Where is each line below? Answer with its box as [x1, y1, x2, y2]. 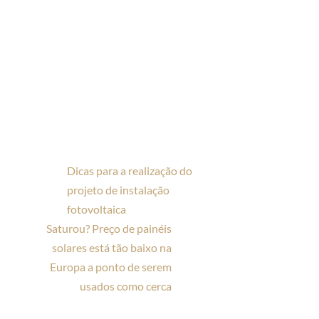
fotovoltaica [67, 202, 127, 216]
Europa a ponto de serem [49, 260, 172, 274]
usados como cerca [79, 279, 172, 293]
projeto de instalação [67, 183, 170, 197]
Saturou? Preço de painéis [46, 221, 172, 236]
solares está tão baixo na [51, 241, 172, 255]
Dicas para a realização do [67, 164, 193, 178]
